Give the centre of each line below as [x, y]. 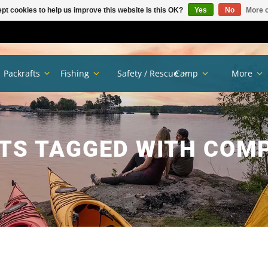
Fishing [75, 74]
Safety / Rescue [148, 74]
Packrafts [22, 74]
